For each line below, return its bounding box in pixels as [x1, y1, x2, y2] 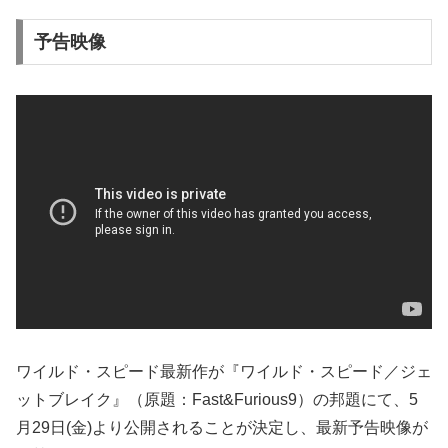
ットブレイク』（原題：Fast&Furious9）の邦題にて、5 [16, 390, 418, 408]
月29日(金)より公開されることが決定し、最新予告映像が [16, 418, 428, 436]
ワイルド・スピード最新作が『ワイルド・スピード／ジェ [16, 362, 432, 380]
